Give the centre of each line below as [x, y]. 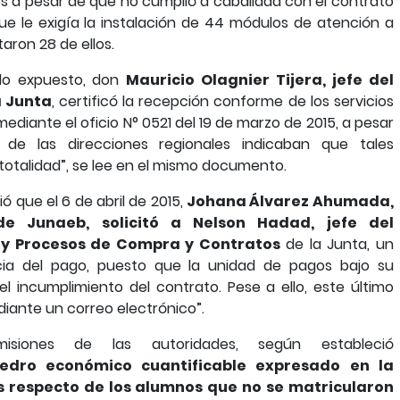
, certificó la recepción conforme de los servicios [223, 101]
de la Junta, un [337, 244]
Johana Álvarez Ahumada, [290, 201]
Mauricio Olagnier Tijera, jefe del [260, 80]
